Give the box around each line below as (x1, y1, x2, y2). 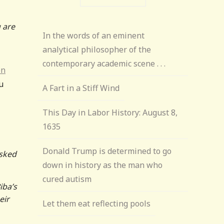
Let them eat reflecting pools (42, 198, 151, 209)
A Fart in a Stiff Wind (42, 82, 120, 93)
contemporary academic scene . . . (42, 58, 166, 69)
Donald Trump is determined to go (42, 145, 172, 156)
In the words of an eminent (42, 30, 145, 41)
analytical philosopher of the (42, 44, 151, 55)
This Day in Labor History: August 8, (42, 107, 178, 118)
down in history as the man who (42, 159, 163, 170)
